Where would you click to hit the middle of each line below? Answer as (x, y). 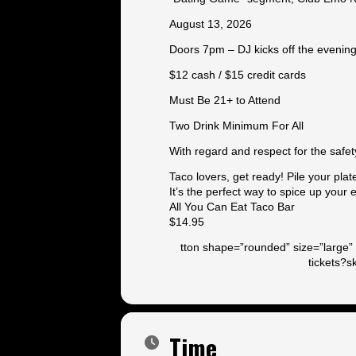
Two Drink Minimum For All (236, 126)
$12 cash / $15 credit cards (238, 75)
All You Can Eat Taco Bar (232, 207)
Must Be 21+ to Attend (225, 100)
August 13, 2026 (211, 24)
